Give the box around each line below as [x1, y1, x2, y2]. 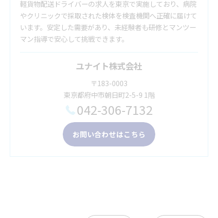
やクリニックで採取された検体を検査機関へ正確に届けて [20, 10, 197, 20]
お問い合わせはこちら [73, 128, 145, 139]
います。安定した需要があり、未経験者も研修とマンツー [20, 21, 196, 32]
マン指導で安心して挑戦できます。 [20, 33, 128, 44]
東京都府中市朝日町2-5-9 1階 [63, 89, 155, 100]
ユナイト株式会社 [76, 59, 142, 72]
